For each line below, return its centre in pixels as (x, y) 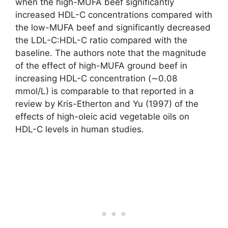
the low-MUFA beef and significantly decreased (113, 27)
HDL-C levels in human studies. (80, 129)
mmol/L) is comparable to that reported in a (105, 91)
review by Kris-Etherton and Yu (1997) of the (107, 104)
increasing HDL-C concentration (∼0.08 (96, 78)
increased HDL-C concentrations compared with (114, 15)
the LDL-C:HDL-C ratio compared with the (101, 40)
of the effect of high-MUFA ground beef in (101, 65)
